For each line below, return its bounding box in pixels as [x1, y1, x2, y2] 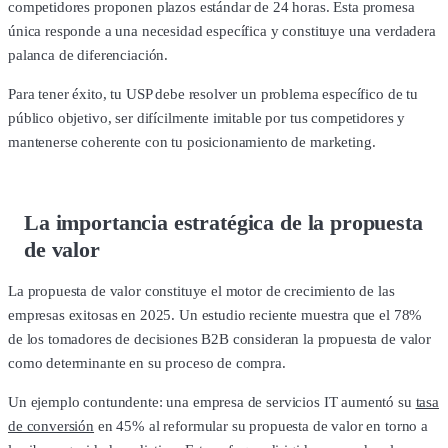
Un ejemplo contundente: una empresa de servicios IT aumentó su [8, 394, 416, 411]
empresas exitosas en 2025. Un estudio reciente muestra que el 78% [8, 307, 423, 324]
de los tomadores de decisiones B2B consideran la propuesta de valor [8, 331, 431, 348]
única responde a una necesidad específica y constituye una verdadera [8, 22, 436, 39]
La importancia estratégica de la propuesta [24, 209, 423, 235]
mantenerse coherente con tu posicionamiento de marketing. [8, 133, 376, 150]
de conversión [8, 418, 95, 435]
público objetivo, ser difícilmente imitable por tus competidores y [8, 109, 406, 126]
